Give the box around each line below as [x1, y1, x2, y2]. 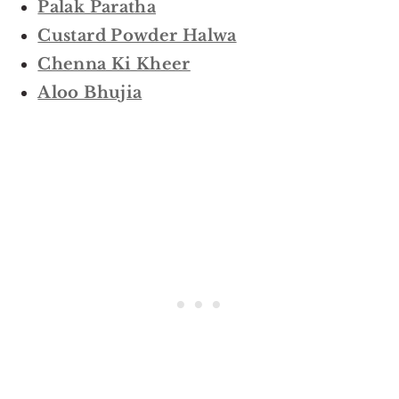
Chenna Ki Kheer [37, 54, 191, 75]
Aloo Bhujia [37, 83, 142, 103]
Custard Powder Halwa [37, 26, 237, 46]
